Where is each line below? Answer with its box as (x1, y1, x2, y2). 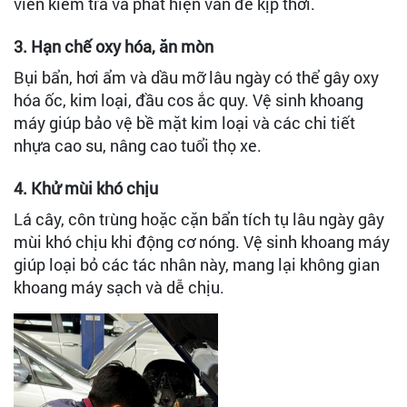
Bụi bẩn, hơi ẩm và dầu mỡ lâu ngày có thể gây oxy (14, 66, 379, 88)
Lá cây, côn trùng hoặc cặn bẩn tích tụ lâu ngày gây (14, 208, 384, 230)
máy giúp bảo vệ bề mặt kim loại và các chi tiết (14, 112, 355, 134)
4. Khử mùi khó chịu (14, 177, 158, 199)
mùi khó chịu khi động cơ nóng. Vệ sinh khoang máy (14, 231, 390, 253)
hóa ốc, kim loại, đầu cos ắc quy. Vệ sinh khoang (14, 89, 363, 111)
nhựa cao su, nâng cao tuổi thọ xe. (14, 134, 262, 156)
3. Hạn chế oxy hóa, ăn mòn (14, 35, 213, 57)
